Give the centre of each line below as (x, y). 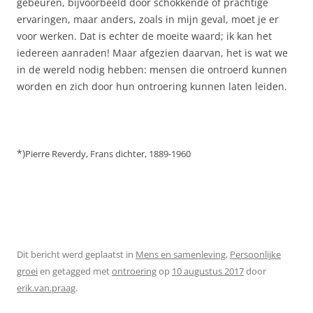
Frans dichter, (119, 153)
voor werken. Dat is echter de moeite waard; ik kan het (144, 36)
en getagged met (75, 271)
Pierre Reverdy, (58, 153)
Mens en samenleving (181, 254)
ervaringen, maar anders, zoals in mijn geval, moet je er (148, 19)
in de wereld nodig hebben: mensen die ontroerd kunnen (152, 69)
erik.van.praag (46, 287)
